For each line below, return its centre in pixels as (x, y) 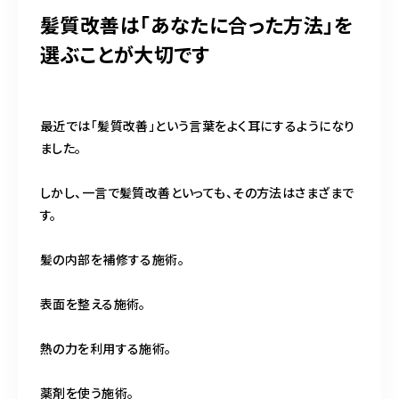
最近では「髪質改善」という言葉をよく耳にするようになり (198, 125)
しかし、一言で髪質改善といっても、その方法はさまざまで (197, 192)
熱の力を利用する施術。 (106, 348)
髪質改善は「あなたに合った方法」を (197, 24)
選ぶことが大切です (125, 53)
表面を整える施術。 (93, 303)
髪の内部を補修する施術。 (113, 259)
